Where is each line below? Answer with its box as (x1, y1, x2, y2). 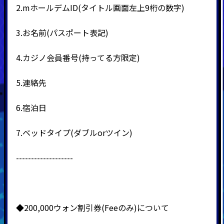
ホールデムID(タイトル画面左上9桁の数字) (29, 1, 184, 13)
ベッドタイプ (22, 126, 70, 138)
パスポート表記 (49, 26, 105, 38)
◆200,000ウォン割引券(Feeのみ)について (15, 201, 169, 213)
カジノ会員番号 (22, 51, 78, 63)
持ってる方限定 (81, 51, 137, 63)
